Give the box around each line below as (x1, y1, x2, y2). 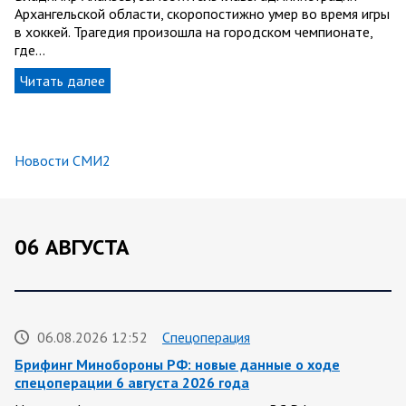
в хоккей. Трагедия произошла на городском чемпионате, (14, 22, 372, 41)
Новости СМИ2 (14, 150, 111, 169)
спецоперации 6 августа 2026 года (14, 372, 249, 391)
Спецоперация (162, 327, 250, 346)
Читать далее (20, 71, 105, 90)
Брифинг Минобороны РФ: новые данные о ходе (14, 354, 340, 373)
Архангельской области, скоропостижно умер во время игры (14, 4, 390, 23)
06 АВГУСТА (14, 232, 130, 261)
